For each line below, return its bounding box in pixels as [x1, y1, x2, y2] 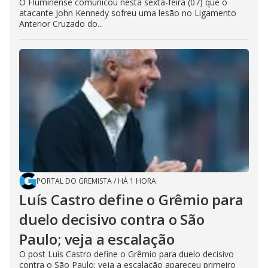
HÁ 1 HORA [118, 176, 156, 186]
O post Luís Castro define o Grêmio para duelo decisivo [19, 248, 234, 260]
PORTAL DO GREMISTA [36, 176, 112, 186]
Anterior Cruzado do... [19, 18, 103, 29]
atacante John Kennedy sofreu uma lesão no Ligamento [19, 7, 236, 19]
